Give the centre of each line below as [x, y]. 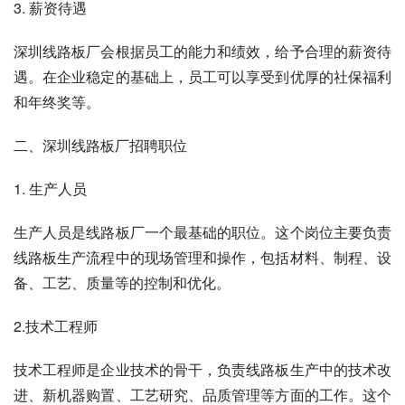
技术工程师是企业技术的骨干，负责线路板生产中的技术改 [202, 369]
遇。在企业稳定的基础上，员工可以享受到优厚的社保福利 [202, 76]
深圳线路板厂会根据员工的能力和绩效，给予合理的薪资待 [202, 51]
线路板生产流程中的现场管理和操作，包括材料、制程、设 [202, 257]
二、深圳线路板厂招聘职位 [100, 145]
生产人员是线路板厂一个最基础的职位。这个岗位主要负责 [202, 231]
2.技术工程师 [56, 325]
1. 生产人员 [50, 188]
